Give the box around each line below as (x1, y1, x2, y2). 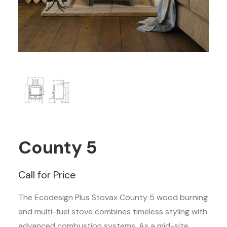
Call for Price (18, 168, 76, 181)
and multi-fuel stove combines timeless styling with (18, 206, 207, 217)
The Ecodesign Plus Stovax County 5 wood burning (18, 192, 208, 203)
